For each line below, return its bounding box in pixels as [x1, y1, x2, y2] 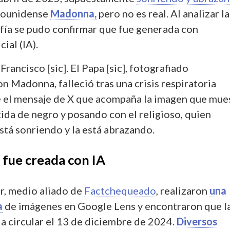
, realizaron [156, 184, 209, 197]
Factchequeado [84, 184, 156, 197]
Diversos [177, 215, 217, 227]
